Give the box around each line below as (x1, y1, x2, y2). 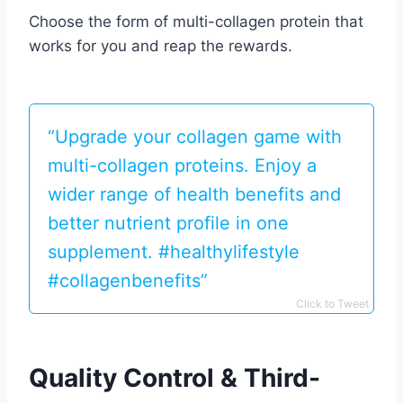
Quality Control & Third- (29, 363, 320, 394)
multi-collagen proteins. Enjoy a (48, 155, 317, 177)
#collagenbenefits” (48, 270, 208, 292)
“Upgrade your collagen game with (48, 126, 342, 148)
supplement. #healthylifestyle (48, 241, 300, 264)
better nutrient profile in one (48, 212, 289, 235)
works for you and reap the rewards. (29, 37, 292, 56)
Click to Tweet (296, 297, 369, 311)
